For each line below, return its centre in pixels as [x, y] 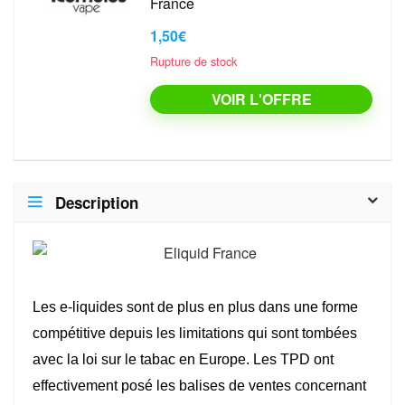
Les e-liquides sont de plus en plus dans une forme [195, 307]
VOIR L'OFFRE [261, 99]
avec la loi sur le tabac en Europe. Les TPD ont [183, 360]
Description [97, 203]
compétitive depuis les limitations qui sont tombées [195, 334]
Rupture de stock [193, 61]
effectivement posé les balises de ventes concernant [199, 386]
